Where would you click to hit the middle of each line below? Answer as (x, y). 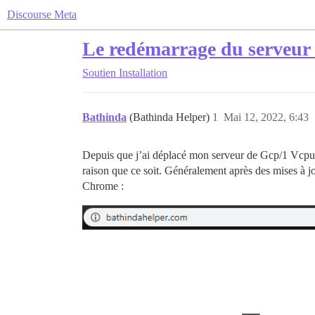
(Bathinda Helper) (171, 117)
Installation (143, 73)
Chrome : (103, 186)
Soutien (99, 73)
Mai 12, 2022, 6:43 (266, 117)
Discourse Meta (42, 14)
